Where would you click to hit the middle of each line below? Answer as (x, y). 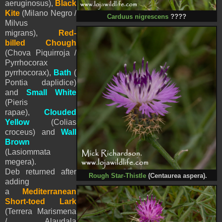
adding (17, 181)
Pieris (18, 102)
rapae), (25, 112)
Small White (51, 92)
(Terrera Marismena (41, 211)
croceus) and (33, 132)
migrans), (32, 33)
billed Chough (41, 43)
